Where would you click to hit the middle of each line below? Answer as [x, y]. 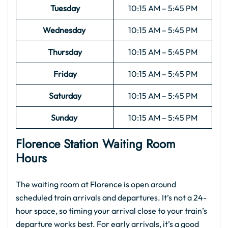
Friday [65, 74]
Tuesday [65, 8]
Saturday [65, 96]
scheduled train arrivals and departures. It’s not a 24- [111, 197]
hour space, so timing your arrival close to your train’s [111, 211]
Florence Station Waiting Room [96, 144]
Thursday [65, 52]
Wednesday [65, 30]
